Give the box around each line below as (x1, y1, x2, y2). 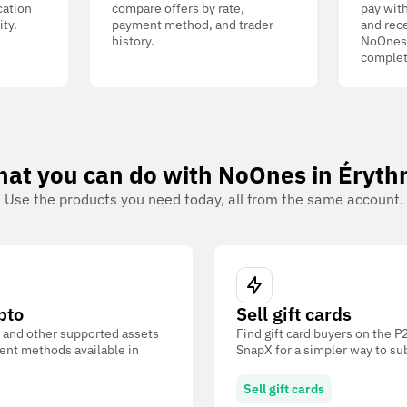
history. (112, 33, 155, 49)
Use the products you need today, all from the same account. (4, 190, 403, 208)
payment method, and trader (112, 16, 274, 33)
